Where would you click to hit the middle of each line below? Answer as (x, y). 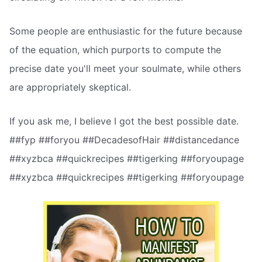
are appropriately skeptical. (70, 87)
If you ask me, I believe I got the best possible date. (124, 121)
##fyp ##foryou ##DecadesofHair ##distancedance (124, 139)
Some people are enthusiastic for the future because (126, 31)
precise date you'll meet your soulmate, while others (125, 68)
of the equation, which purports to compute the (115, 49)
